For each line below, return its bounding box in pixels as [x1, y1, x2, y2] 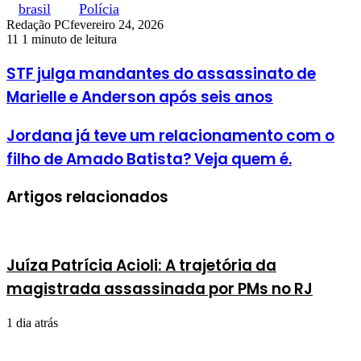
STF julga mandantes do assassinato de [6, 62, 316, 85]
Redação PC [6, 18, 70, 32]
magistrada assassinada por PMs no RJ [6, 277, 313, 300]
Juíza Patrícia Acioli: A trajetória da [6, 254, 276, 276]
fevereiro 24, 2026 [70, 18, 164, 32]
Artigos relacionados [6, 186, 168, 209]
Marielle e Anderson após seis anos [6, 85, 273, 108]
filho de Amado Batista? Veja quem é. [6, 147, 292, 170]
